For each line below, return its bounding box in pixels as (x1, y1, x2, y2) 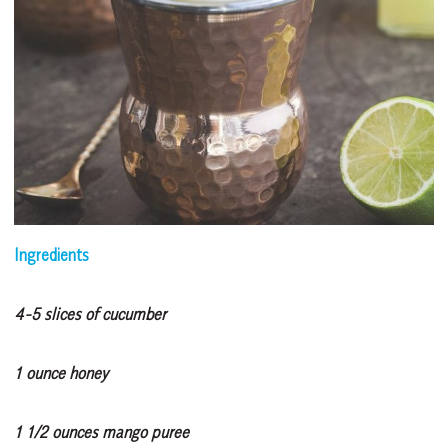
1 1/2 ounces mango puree (14, 421, 189, 442)
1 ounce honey (14, 362, 108, 383)
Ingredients (14, 244, 89, 265)
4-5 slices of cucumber (14, 303, 166, 324)
